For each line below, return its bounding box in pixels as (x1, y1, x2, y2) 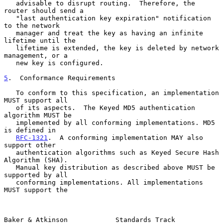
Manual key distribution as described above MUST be (4, 163, 16, 171)
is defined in (4, 126, 56, 134)
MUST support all (4, 96, 68, 104)
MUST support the (4, 186, 68, 194)
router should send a (4, 6, 84, 14)
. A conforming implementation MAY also (48, 133, 203, 141)
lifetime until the (4, 36, 76, 44)
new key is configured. (4, 59, 16, 67)
